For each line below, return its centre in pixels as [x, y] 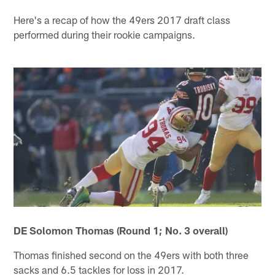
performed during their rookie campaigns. [105, 34]
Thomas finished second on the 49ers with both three [131, 255]
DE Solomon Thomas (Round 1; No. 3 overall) [121, 230]
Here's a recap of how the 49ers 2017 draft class [122, 19]
